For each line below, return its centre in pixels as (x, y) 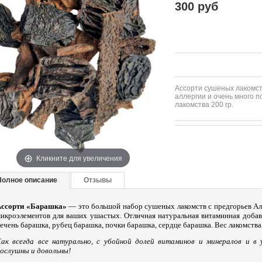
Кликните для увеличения (79, 157)
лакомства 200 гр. (204, 105)
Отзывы (98, 180)
